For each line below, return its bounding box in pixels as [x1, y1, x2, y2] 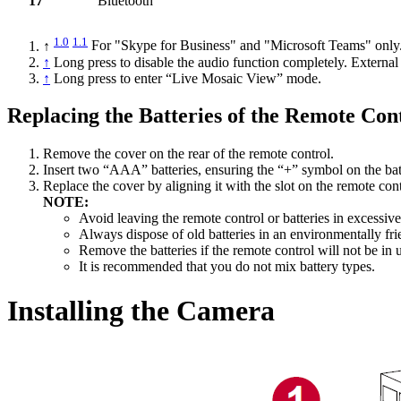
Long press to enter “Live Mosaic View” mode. [54, 70, 321, 86]
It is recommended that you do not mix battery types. [79, 259, 375, 275]
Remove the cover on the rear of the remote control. [43, 146, 334, 162]
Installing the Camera [7, 294, 275, 327]
